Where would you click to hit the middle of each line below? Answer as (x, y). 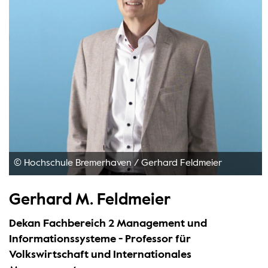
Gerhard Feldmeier (180, 164)
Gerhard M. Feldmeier (90, 200)
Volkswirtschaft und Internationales (100, 255)
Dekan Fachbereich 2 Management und (108, 224)
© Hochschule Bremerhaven (74, 164)
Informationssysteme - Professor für (100, 240)
